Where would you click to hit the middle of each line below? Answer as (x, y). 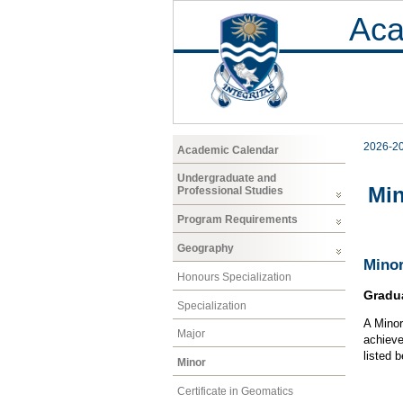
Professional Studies (230, 191)
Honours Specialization (234, 277)
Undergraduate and (227, 179)
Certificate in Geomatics (235, 391)
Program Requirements (237, 220)
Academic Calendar (228, 150)
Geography (206, 248)
